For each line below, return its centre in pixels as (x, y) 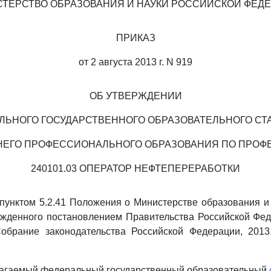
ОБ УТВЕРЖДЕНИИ (135, 96)
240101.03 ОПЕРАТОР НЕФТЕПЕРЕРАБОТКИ (135, 168)
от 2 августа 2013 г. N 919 (135, 62)
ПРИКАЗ (135, 38)
